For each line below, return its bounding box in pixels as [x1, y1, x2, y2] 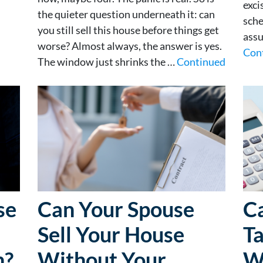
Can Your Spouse [38, 195, 194, 222]
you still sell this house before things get [38, 23, 219, 36]
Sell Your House [38, 221, 184, 247]
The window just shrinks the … [38, 55, 177, 68]
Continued [177, 55, 225, 68]
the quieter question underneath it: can [38, 7, 215, 21]
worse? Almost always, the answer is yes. [38, 39, 222, 52]
